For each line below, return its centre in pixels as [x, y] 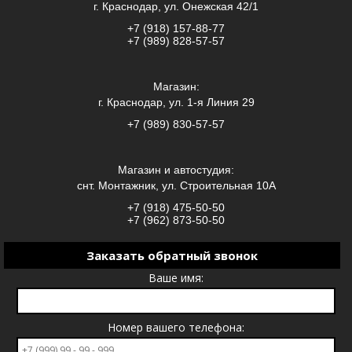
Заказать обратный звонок [172, 255]
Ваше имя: [176, 278]
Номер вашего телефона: [176, 327]
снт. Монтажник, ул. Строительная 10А [176, 185]
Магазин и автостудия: [176, 170]
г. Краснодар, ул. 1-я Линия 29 [176, 102]
